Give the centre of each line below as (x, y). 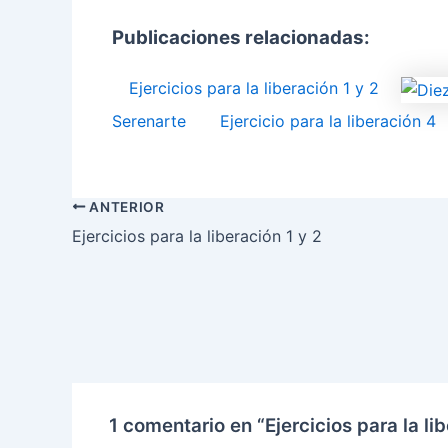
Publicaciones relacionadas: (241, 38)
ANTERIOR (125, 206)
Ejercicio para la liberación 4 (328, 121)
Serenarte (149, 121)
